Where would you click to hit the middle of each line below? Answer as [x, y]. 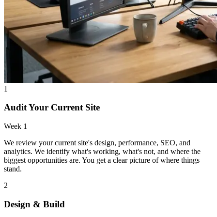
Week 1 [15, 126]
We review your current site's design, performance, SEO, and [97, 143]
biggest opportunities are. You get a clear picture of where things [102, 160]
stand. [13, 169]
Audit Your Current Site [52, 108]
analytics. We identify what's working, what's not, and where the [102, 152]
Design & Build [34, 204]
